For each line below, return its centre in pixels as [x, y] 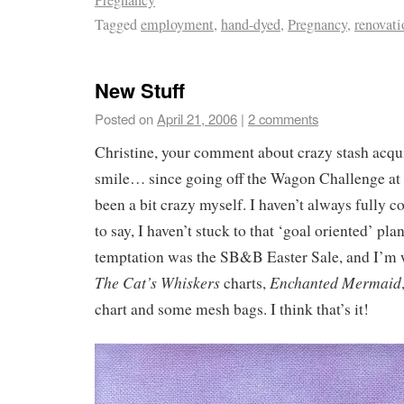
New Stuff [140, 91]
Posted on [124, 119]
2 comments [283, 119]
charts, [245, 283]
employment [177, 24]
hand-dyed [251, 24]
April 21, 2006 [197, 119]
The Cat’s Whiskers [157, 283]
